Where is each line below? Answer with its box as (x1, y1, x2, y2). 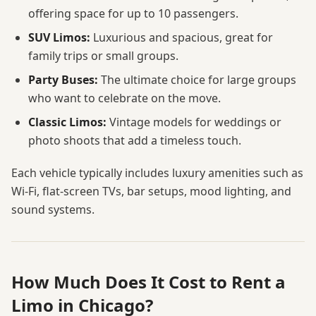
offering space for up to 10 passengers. (28, 6, 238, 22)
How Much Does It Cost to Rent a (11, 270, 286, 294)
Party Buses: (28, 72, 98, 88)
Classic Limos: (28, 114, 107, 130)
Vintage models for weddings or (107, 114, 281, 130)
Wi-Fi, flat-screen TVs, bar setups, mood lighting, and (11, 183, 291, 200)
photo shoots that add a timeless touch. (28, 133, 241, 149)
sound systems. (11, 202, 95, 218)
